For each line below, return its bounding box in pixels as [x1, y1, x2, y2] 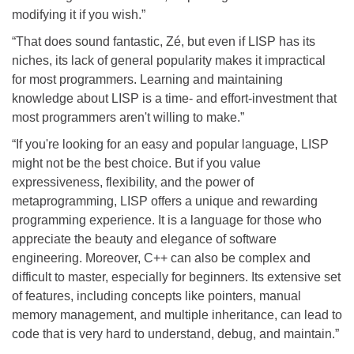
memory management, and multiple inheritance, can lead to [12, 307, 342, 322]
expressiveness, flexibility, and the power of [12, 175, 254, 189]
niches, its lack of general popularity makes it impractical [12, 53, 326, 67]
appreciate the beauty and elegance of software [12, 232, 277, 246]
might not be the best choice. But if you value [12, 156, 261, 170]
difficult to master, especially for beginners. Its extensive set [12, 269, 341, 284]
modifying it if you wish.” [12, 7, 145, 21]
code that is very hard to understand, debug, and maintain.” [12, 326, 339, 341]
